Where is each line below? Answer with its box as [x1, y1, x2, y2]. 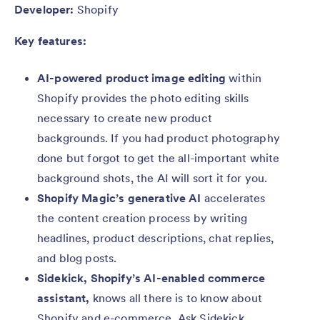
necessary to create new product [37, 111, 212, 126]
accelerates [204, 191, 266, 206]
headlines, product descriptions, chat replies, [37, 231, 274, 246]
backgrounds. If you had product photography [37, 131, 280, 146]
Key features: [14, 34, 87, 49]
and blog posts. [37, 251, 117, 266]
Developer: [14, 2, 74, 17]
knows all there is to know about [89, 291, 262, 306]
